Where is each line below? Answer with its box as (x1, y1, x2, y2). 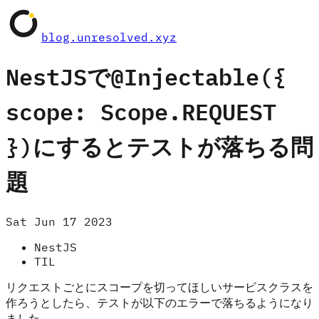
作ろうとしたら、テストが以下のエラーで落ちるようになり (6, 295, 313, 310)
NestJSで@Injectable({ (6, 59, 286, 95)
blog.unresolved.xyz (41, 30, 177, 44)
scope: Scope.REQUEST (6, 94, 276, 130)
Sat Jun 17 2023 (6, 214, 113, 229)
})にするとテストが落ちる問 (6, 129, 313, 164)
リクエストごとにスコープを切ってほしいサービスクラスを (6, 279, 313, 294)
